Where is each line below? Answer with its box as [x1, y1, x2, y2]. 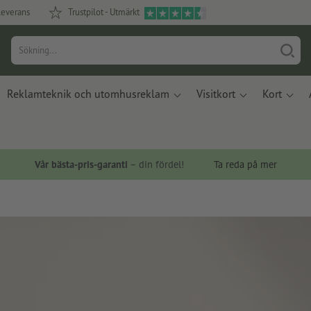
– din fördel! [127, 158, 187, 171]
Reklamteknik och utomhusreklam [7, 87, 169, 101]
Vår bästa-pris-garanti [34, 158, 128, 171]
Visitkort [196, 87, 235, 101]
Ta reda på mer [213, 158, 277, 171]
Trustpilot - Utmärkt [68, 6, 140, 18]
